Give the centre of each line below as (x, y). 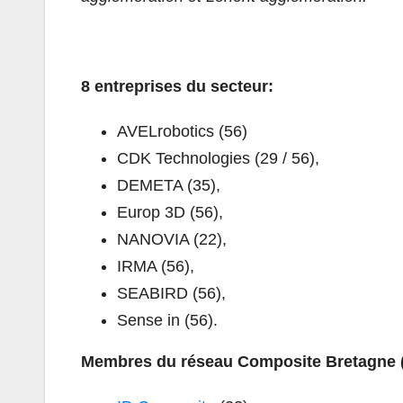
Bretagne (361, 361)
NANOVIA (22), (172, 239)
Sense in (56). (167, 320)
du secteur (227, 86)
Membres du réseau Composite (203, 361)
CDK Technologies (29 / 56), (218, 158)
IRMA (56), (156, 266)
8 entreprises (134, 86)
